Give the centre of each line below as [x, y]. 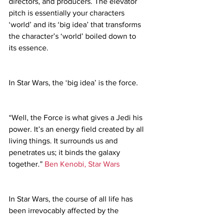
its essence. [29, 48]
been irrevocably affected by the [65, 211]
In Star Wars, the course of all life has [72, 199]
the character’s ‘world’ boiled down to [73, 36]
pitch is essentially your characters [68, 13]
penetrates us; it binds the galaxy [65, 153]
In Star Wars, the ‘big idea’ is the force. [73, 83]
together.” [27, 164]
